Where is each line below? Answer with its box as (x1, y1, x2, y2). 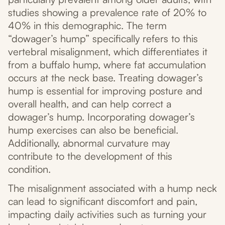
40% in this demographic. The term (8, 19, 167, 32)
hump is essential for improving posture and (8, 84, 202, 97)
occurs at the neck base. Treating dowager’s (8, 71, 203, 84)
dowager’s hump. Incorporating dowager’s (8, 110, 195, 124)
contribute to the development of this (8, 150, 172, 163)
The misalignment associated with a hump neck (8, 182, 217, 195)
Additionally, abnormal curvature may (8, 137, 170, 150)
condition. (8, 163, 51, 176)
